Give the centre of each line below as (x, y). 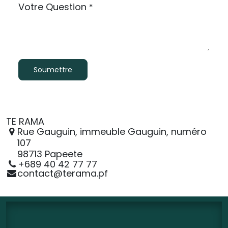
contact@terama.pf (62, 174)
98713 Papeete (50, 154)
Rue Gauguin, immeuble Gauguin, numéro (112, 132)
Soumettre (53, 69)
